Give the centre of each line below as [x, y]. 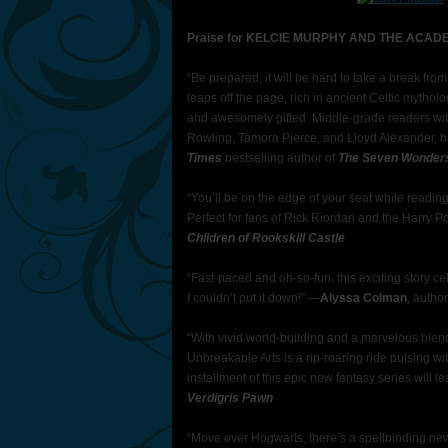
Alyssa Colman [363, 298]
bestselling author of [280, 158]
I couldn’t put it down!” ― [253, 298]
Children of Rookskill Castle [266, 238]
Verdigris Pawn [230, 398]
